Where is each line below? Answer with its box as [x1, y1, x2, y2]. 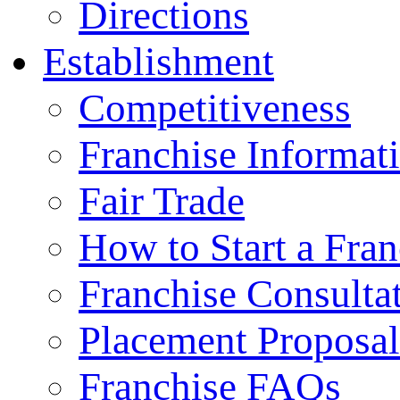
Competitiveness [79, 85, 351, 130]
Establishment [43, 38, 274, 84]
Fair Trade [79, 178, 245, 223]
